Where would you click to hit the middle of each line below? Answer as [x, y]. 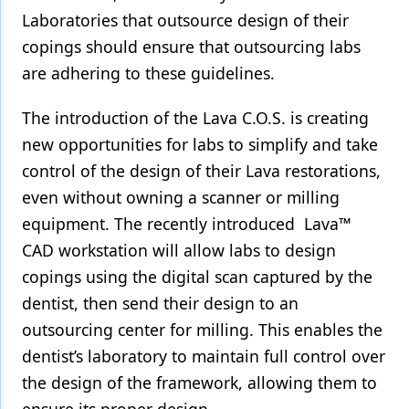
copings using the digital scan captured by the [197, 277]
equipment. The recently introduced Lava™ [187, 224]
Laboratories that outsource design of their [185, 20]
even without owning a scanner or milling [181, 197]
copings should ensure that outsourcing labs [191, 47]
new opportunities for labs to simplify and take [200, 144]
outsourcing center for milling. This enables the [202, 330]
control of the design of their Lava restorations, [201, 171]
